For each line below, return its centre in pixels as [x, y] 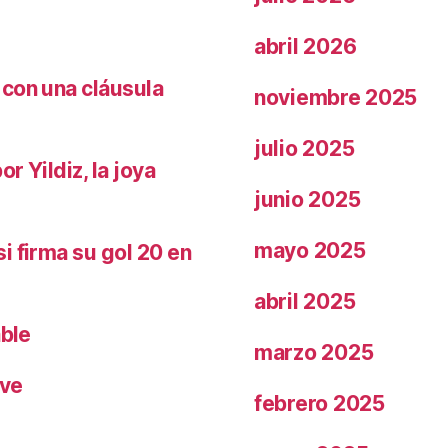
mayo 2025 [310, 250]
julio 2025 [304, 148]
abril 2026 [305, 46]
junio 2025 [307, 199]
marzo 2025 [314, 352]
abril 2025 [305, 301]
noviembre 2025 [336, 97]
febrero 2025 [319, 403]
